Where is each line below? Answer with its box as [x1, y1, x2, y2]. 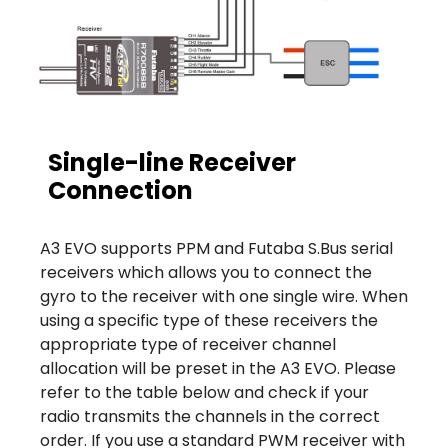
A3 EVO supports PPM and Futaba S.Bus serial [40, 237, 393, 261]
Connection [48, 174, 193, 208]
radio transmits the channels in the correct [40, 405, 380, 429]
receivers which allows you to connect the [40, 261, 372, 285]
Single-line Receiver [48, 146, 296, 180]
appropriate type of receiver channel [40, 333, 336, 357]
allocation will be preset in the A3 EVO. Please [40, 357, 396, 381]
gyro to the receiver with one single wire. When [40, 285, 408, 309]
